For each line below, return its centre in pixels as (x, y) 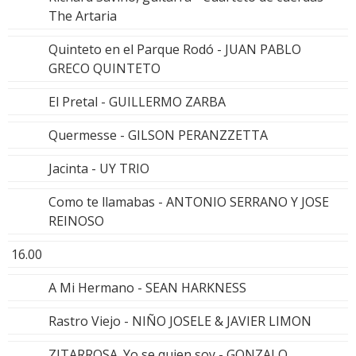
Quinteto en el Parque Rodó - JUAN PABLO (175, 50)
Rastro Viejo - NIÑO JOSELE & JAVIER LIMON (180, 321)
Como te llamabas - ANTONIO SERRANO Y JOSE (189, 202)
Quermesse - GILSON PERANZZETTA (158, 135)
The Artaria (83, 16)
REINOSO (76, 221)
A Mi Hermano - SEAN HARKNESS (147, 288)
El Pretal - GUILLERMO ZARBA (137, 102)
